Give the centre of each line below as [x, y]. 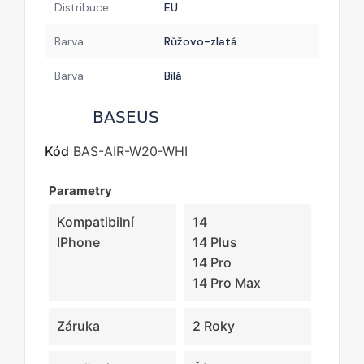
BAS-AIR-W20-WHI [130, 151]
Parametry [80, 190]
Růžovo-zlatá [201, 41]
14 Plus [214, 242]
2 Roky [213, 325]
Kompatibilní [95, 221]
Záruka [78, 325]
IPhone [78, 242]
